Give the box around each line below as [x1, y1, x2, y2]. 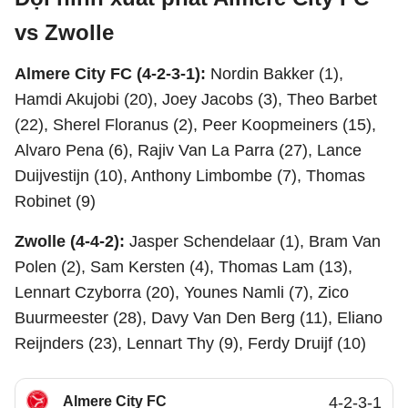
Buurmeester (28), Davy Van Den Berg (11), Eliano [15, 309, 382, 327]
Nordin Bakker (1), [210, 65, 343, 83]
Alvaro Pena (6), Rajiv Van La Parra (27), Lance [15, 141, 362, 159]
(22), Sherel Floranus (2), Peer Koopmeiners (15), [15, 116, 376, 134]
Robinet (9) [15, 192, 96, 210]
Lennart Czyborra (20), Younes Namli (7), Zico [15, 283, 349, 301]
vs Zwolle [15, 20, 114, 45]
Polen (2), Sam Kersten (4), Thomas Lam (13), [15, 258, 352, 276]
